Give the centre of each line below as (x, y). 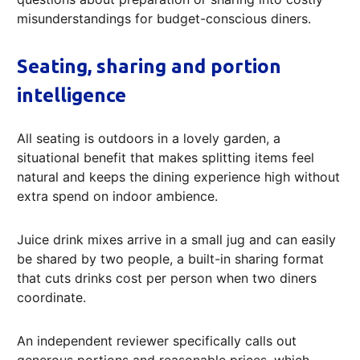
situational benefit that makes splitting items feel (166, 157)
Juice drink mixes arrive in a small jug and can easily (176, 239)
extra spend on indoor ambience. (117, 196)
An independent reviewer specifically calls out (157, 340)
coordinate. (51, 297)
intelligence (72, 95)
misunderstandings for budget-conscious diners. (164, 18)
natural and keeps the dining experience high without (178, 176)
